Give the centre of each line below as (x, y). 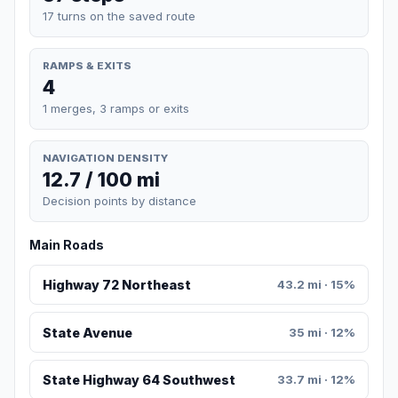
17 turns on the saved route (119, 16)
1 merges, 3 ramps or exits (116, 108)
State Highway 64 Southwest (139, 380)
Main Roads (67, 245)
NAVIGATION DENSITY (105, 158)
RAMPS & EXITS (87, 65)
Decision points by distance (119, 201)
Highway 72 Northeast (116, 285)
